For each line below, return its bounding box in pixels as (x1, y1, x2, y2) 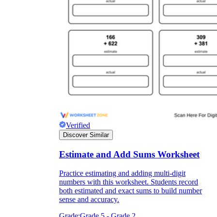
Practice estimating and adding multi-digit (59, 169, 186, 177)
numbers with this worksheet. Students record (59, 177, 198, 186)
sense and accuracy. (59, 195, 119, 203)
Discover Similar (63, 131, 109, 139)
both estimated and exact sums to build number (59, 186, 202, 195)
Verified (66, 121, 90, 130)
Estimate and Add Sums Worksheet (59, 149, 200, 160)
